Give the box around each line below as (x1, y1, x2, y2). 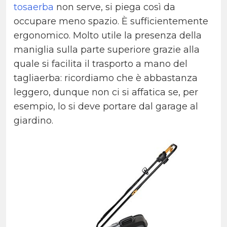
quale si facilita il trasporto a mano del (14, 58, 187, 70)
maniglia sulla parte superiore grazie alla (14, 44, 200, 56)
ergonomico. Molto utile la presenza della (14, 30, 202, 42)
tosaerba (14, 2, 54, 13)
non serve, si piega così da (54, 2, 175, 13)
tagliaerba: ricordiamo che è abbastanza (14, 72, 198, 84)
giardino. (14, 115, 53, 127)
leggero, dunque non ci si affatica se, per (14, 87, 198, 98)
